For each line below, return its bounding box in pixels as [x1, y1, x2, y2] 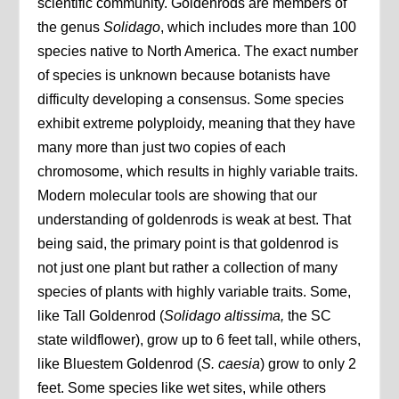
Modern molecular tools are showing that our [37, 187, 318, 203]
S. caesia [201, 355, 261, 371]
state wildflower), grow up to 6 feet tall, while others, [37, 331, 362, 347]
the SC [288, 307, 332, 323]
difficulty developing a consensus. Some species [37, 91, 345, 107]
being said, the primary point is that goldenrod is [37, 235, 339, 251]
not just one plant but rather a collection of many [37, 259, 338, 275]
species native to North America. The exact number [37, 43, 359, 59]
